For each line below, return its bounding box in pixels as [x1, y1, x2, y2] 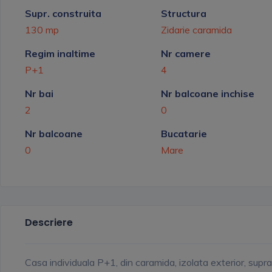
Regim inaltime [25, 47, 95, 59]
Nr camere [161, 47, 211, 59]
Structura [161, 7, 206, 19]
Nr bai [25, 87, 53, 100]
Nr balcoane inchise [161, 87, 254, 100]
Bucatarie [161, 127, 207, 140]
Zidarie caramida [161, 23, 232, 36]
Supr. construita [25, 7, 101, 19]
